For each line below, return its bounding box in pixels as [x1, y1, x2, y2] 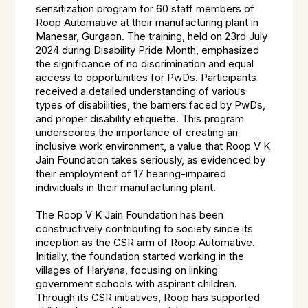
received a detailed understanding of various [36, 85, 246, 98]
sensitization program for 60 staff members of [36, 3, 255, 15]
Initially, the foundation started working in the [36, 250, 245, 263]
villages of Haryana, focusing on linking [36, 264, 219, 276]
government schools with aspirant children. [36, 278, 238, 290]
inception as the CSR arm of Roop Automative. [36, 236, 256, 249]
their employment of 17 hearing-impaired [36, 168, 227, 180]
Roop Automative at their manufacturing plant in [36, 16, 259, 29]
